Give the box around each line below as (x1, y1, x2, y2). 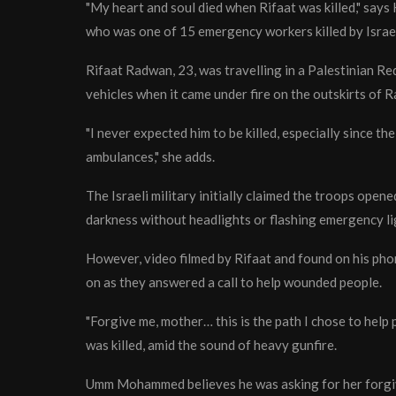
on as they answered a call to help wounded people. (86, 274, 382, 291)
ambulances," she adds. (86, 148, 215, 165)
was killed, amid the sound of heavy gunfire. (86, 337, 337, 354)
